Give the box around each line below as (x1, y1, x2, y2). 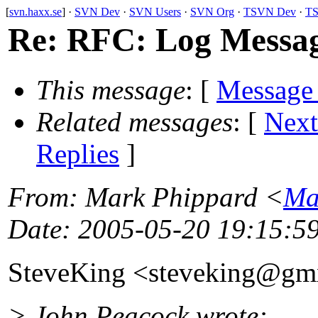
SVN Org (190, 6, 234, 18)
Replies (36, 138, 119, 170)
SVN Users (129, 6, 181, 18)
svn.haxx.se (9, 6, 62, 18)
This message (36, 75, 185, 106)
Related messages (36, 106, 233, 138)
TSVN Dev (243, 6, 296, 18)
